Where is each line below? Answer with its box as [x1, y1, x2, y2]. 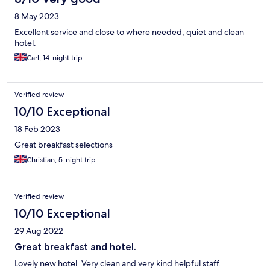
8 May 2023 [14, 10, 59, 22]
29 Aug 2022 [14, 225, 63, 236]
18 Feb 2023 [14, 123, 60, 134]
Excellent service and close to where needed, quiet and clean [14, 26, 244, 37]
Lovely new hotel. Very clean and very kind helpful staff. [14, 257, 221, 269]
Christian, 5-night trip [27, 154, 96, 165]
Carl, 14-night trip [27, 52, 83, 63]
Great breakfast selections [14, 139, 113, 150]
